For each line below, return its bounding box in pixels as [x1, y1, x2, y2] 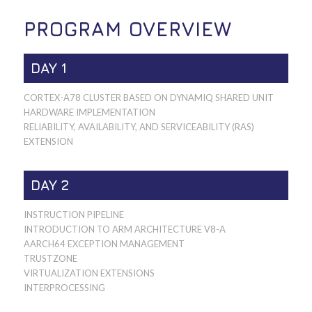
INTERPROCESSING [23, 281, 105, 293]
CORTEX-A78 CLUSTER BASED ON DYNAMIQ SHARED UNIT [23, 91, 274, 103]
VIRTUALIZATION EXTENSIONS [23, 267, 155, 279]
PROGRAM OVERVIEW [23, 17, 232, 40]
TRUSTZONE [23, 252, 77, 264]
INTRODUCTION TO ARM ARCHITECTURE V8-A [23, 223, 226, 235]
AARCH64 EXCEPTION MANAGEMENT [23, 237, 185, 249]
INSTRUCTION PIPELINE [23, 208, 124, 220]
